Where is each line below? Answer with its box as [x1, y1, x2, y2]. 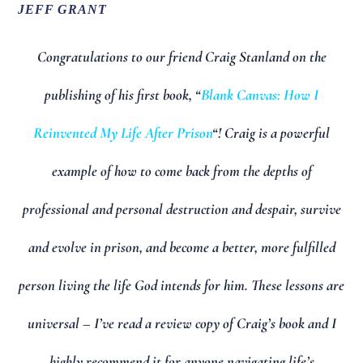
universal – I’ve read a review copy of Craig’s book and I [27, 314, 336, 332]
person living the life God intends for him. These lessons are [19, 275, 344, 294]
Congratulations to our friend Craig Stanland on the [36, 47, 327, 66]
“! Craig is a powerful [212, 123, 330, 142]
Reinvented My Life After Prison [33, 123, 212, 142]
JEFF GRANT [18, 2, 107, 17]
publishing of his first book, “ [45, 85, 201, 104]
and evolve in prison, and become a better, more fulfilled [28, 237, 335, 256]
